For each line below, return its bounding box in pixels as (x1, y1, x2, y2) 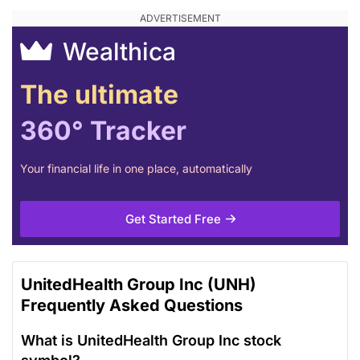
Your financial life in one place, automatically (20, 161, 252, 175)
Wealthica (56, 36, 176, 66)
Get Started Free (125, 211, 221, 227)
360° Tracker (20, 114, 186, 146)
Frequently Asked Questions (21, 295, 243, 315)
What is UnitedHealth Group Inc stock (21, 331, 281, 349)
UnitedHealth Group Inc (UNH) (21, 274, 256, 294)
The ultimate (20, 78, 178, 110)
